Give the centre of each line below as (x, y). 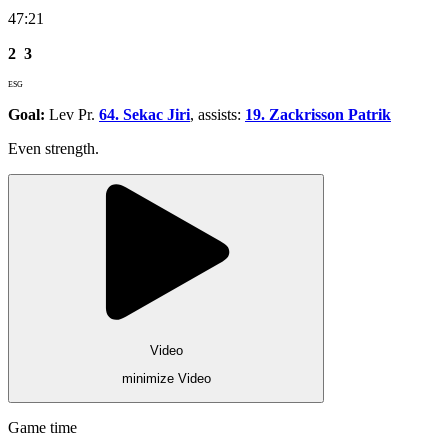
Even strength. (53, 148)
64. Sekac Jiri (144, 114)
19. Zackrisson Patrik (318, 114)
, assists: (217, 114)
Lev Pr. (72, 114)
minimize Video (166, 379)
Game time (42, 427)
